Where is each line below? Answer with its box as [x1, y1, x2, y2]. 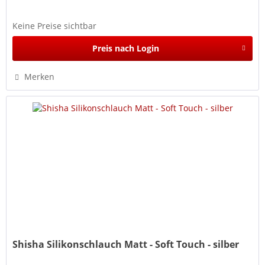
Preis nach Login [92, 43, 159, 54]
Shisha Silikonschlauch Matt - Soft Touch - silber [12, 238, 240, 251]
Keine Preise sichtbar [12, 20, 97, 32]
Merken [24, 71, 55, 83]
